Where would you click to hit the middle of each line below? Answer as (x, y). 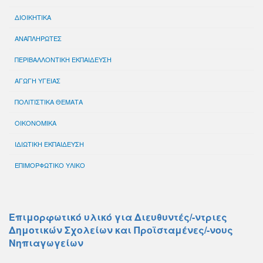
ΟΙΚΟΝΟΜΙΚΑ (36, 123)
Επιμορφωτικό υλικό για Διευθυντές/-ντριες (118, 217)
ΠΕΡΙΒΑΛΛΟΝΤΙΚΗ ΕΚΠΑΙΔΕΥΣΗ (63, 59)
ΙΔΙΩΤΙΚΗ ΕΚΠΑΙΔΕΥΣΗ (49, 144)
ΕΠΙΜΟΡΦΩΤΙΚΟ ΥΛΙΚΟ (50, 165)
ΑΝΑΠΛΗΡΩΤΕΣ (38, 38)
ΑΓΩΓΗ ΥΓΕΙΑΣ (38, 80)
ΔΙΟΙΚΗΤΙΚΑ (33, 17)
